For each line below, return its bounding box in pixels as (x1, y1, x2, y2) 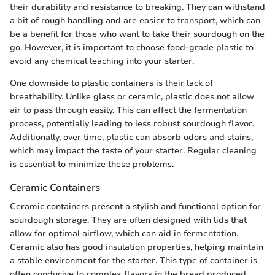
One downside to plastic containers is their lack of (10, 77, 213, 90)
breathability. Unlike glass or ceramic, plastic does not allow (10, 91, 254, 103)
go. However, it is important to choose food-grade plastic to (10, 42, 254, 54)
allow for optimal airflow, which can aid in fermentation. (10, 228, 238, 240)
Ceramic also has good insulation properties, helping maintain (10, 241, 263, 254)
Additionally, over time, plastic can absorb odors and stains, (10, 131, 253, 144)
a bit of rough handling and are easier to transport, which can (10, 15, 260, 27)
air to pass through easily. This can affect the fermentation (10, 104, 247, 117)
